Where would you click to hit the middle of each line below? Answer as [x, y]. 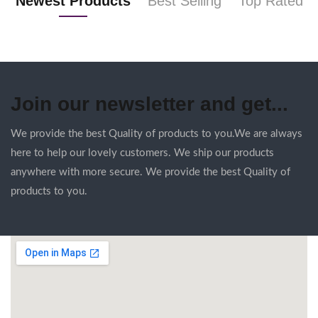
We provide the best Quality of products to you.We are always [157, 134]
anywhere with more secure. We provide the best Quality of [150, 172]
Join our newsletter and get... [149, 104]
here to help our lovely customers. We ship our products [142, 153]
